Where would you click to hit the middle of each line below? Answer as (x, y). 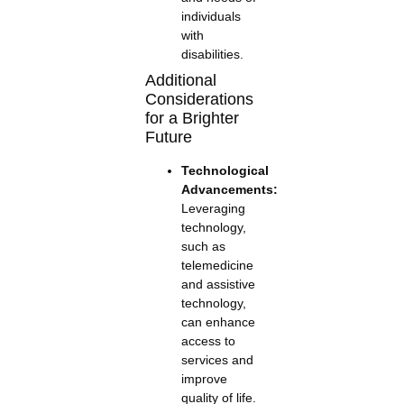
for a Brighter (192, 118)
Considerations (199, 99)
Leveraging (213, 208)
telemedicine (217, 265)
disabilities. (212, 54)
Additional (180, 80)
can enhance (218, 321)
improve (204, 378)
